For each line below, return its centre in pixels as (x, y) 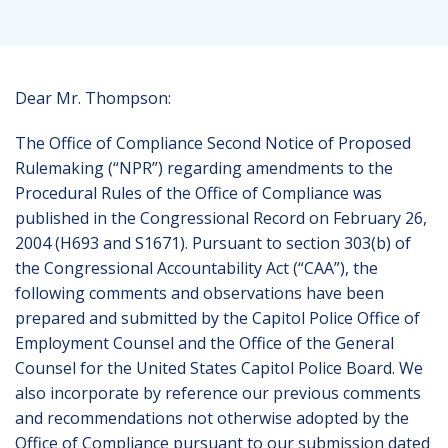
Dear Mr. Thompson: (93, 98)
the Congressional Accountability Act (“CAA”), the (196, 268)
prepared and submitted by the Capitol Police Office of (217, 318)
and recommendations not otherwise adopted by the (212, 418)
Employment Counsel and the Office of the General (204, 343)
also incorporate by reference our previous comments (218, 393)
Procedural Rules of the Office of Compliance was (198, 193)
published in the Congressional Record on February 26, (221, 218)
